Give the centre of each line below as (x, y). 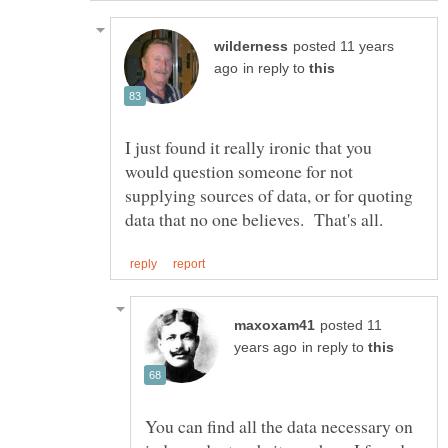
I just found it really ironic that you (248, 147)
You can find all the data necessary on (279, 425)
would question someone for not (239, 171)
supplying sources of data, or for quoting (269, 195)
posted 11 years (343, 47)
